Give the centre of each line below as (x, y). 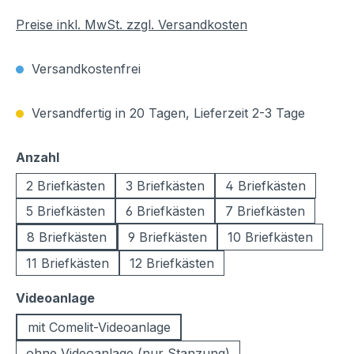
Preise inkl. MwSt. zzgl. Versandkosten (132, 24)
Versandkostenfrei (84, 69)
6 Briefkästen (165, 211)
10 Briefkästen (270, 237)
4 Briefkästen (265, 186)
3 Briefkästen (165, 186)
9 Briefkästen (168, 237)
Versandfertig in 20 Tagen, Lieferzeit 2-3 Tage (166, 113)
